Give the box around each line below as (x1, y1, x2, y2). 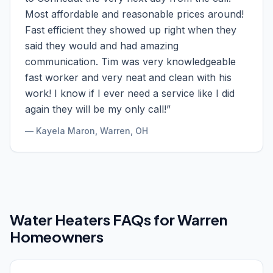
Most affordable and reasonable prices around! (25, 8, 244, 20)
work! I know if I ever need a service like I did (25, 87, 235, 99)
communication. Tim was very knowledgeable (25, 55, 236, 68)
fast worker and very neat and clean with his (25, 71, 232, 83)
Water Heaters (10, 210, 110, 229)
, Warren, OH (95, 126, 148, 136)
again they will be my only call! (25, 103, 166, 115)
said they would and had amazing (25, 40, 179, 52)
